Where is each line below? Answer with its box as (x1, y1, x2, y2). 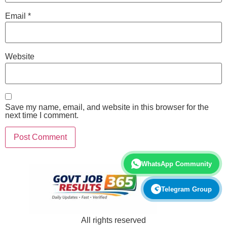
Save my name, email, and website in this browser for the (5, 102, 209, 111)
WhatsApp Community (141, 160, 212, 168)
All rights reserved (81, 215, 146, 224)
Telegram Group (161, 185, 212, 193)
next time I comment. (5, 110, 79, 120)
